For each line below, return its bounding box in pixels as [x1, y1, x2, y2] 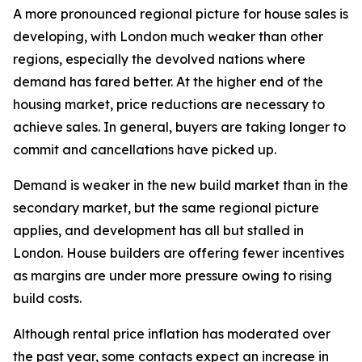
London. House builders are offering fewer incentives [13, 245, 344, 261]
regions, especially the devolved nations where [13, 51, 305, 67]
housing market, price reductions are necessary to [13, 96, 325, 112]
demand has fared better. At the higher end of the [13, 74, 323, 90]
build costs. [13, 290, 82, 306]
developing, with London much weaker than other [13, 28, 323, 44]
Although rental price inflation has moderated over [13, 326, 330, 342]
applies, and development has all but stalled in [13, 222, 304, 238]
